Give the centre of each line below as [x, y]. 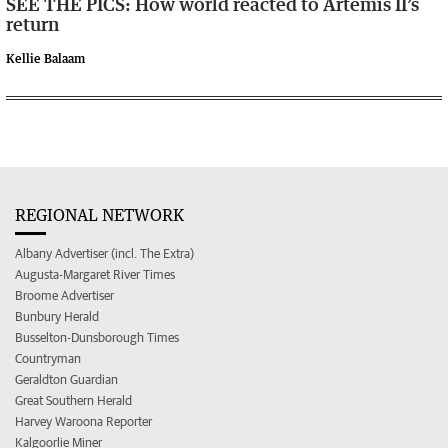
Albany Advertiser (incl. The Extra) [104, 253]
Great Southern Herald [73, 400]
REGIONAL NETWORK [99, 214]
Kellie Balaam [45, 58]
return [32, 23]
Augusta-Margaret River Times [95, 274]
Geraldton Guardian [66, 379]
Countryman [48, 358]
